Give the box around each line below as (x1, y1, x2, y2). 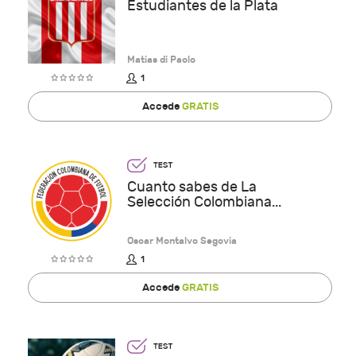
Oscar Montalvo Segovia (127, 234, 237, 246)
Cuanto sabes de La (127, 178, 257, 195)
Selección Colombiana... (127, 193, 281, 211)
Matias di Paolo (127, 53, 195, 65)
